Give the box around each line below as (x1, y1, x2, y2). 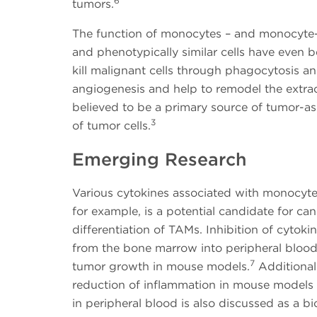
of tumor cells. (72, 119, 151, 133)
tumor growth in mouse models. (72, 259, 250, 273)
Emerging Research (72, 148, 247, 170)
